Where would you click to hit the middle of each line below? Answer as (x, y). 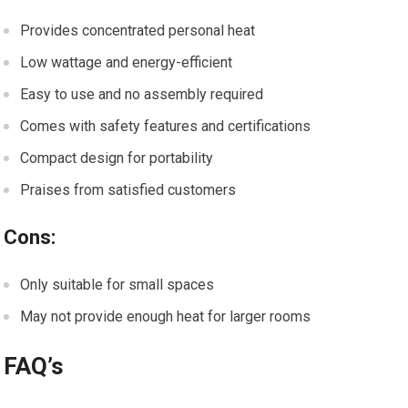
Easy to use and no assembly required (142, 94)
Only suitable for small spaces (117, 284)
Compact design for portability (117, 158)
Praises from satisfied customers (128, 189)
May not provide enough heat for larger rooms (166, 316)
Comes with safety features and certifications (166, 126)
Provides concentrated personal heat (138, 30)
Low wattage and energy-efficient (127, 62)
